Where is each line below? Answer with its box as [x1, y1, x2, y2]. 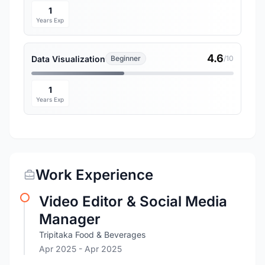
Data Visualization [31, 53, 105, 64]
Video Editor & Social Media [39, 193, 227, 210]
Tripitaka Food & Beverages [39, 230, 146, 240]
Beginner [111, 54, 141, 63]
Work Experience [35, 166, 153, 183]
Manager [39, 211, 101, 228]
